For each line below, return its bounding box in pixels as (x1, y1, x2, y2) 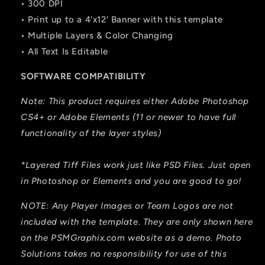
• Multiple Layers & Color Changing (21, 30, 173, 41)
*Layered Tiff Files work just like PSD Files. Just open (21, 160, 251, 171)
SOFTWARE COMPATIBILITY (21, 71, 146, 82)
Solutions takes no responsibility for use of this (21, 248, 227, 260)
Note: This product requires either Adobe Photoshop (21, 96, 250, 107)
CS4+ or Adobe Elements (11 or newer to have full (21, 112, 236, 123)
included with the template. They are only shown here (21, 216, 253, 228)
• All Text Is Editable (21, 46, 111, 57)
